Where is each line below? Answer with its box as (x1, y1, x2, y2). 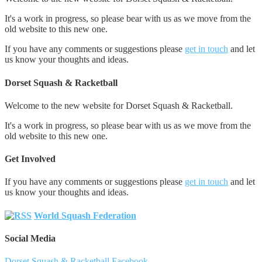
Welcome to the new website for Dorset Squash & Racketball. (5, 100, 233, 111)
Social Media (5, 233, 56, 243)
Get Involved (5, 154, 56, 164)
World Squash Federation (34, 210, 136, 220)
